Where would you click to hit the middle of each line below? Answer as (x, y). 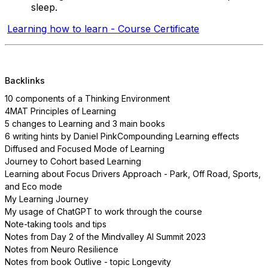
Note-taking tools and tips (56, 224)
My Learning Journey (47, 199)
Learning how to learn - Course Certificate (103, 28)
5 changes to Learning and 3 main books (85, 123)
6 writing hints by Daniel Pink (61, 136)
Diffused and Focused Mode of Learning (85, 148)
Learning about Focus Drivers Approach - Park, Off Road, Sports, (133, 173)
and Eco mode (33, 186)
